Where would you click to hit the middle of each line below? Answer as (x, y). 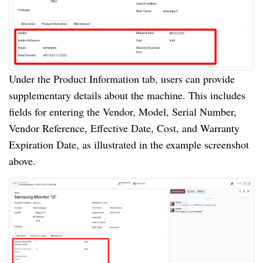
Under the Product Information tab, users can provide (122, 78)
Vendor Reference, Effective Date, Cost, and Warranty (124, 128)
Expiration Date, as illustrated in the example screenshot (129, 144)
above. (22, 161)
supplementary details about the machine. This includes (127, 95)
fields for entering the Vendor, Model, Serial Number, (123, 111)
